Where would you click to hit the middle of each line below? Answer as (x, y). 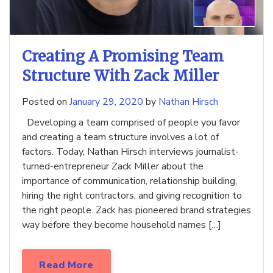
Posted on (46, 102)
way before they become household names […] (122, 225)
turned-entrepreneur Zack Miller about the (113, 167)
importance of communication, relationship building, (129, 181)
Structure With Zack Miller (120, 76)
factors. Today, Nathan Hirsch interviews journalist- (130, 152)
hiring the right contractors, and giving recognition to (132, 196)
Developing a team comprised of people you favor (131, 123)
